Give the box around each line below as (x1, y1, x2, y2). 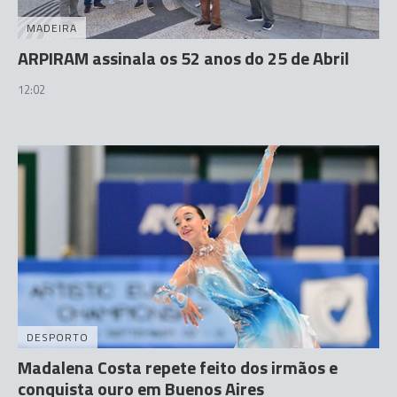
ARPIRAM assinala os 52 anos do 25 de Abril (18, 43, 349, 72)
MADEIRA (27, 19, 77, 36)
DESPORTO (27, 329, 89, 346)
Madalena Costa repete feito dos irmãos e (18, 354, 338, 381)
